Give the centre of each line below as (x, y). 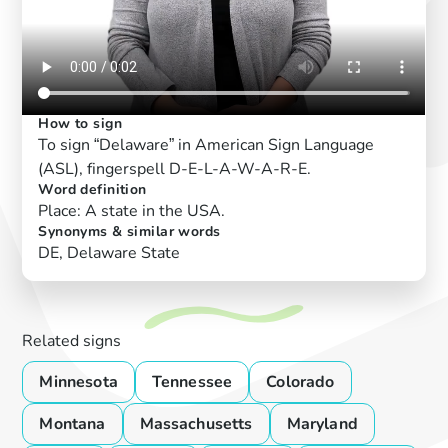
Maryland (322, 424)
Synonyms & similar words (129, 232)
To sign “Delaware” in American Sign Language (206, 145)
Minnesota (78, 382)
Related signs (72, 341)
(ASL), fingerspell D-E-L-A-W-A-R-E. (175, 169)
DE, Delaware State (109, 253)
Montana (72, 424)
